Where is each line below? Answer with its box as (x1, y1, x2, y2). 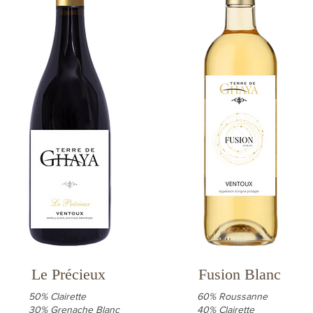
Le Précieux (31, 265, 105, 283)
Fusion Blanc (198, 265, 281, 283)
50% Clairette (29, 291, 86, 302)
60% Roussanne (197, 291, 268, 302)
